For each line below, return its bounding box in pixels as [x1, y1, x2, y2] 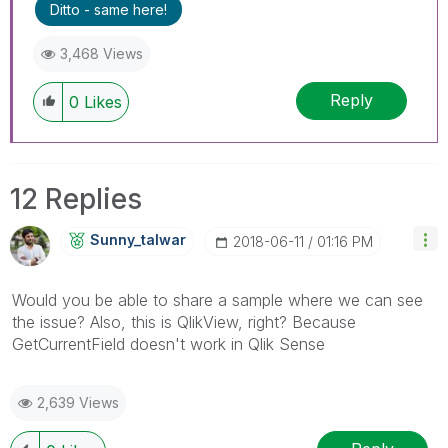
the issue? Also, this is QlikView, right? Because [12, 311, 356, 332]
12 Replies [10, 181, 142, 216]
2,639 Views [37, 393, 119, 411]
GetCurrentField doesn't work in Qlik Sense [12, 333, 325, 354]
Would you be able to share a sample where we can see [12, 289, 423, 310]
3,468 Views [60, 44, 143, 62]
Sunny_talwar [90, 230, 186, 248]
